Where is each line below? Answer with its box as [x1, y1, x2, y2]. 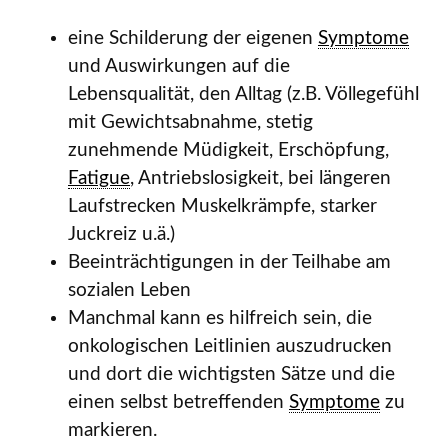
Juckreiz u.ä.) [68, 225, 175, 245]
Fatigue [68, 169, 130, 189]
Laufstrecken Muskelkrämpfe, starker [68, 197, 377, 217]
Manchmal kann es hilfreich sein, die [68, 309, 372, 329]
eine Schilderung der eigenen [68, 29, 318, 49]
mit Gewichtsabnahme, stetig [68, 113, 313, 133]
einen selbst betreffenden [68, 393, 289, 413]
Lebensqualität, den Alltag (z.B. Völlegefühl [68, 85, 419, 105]
